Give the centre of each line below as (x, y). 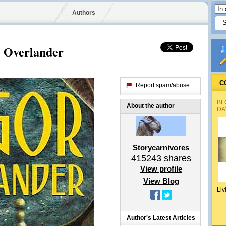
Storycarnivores (161, 148)
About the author (151, 106)
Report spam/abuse (163, 85)
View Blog (161, 181)
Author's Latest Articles (161, 218)
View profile (161, 169)
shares (176, 158)
